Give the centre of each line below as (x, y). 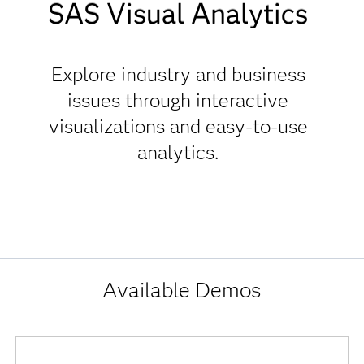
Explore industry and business (178, 74)
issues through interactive (178, 100)
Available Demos (182, 290)
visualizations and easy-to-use (178, 126)
